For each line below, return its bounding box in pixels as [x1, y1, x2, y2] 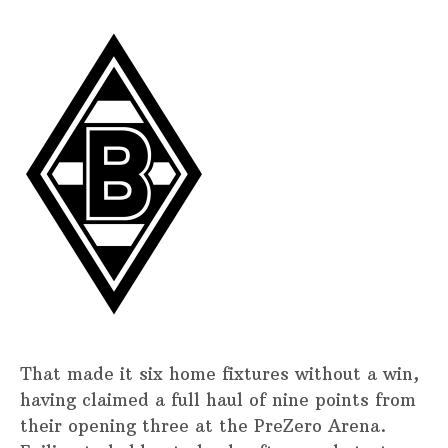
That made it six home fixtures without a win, [20, 363, 419, 386]
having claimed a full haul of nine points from [20, 389, 416, 412]
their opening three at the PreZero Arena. [20, 415, 386, 438]
